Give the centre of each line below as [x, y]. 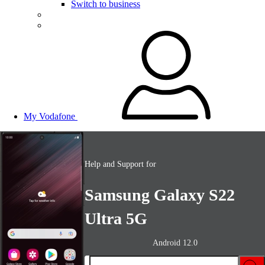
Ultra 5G [116, 219]
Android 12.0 [175, 243]
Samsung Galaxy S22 [160, 195]
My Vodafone [49, 116]
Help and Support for [120, 164]
